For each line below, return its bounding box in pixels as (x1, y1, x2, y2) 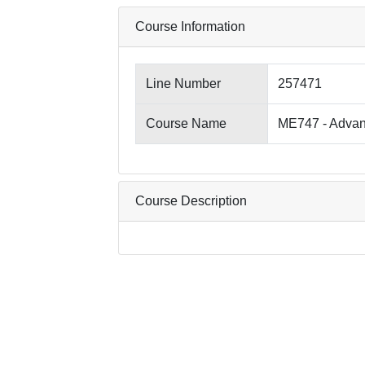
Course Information (135, 20, 245, 33)
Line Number (146, 77, 221, 90)
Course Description (135, 194, 247, 208)
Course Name (146, 117, 226, 130)
